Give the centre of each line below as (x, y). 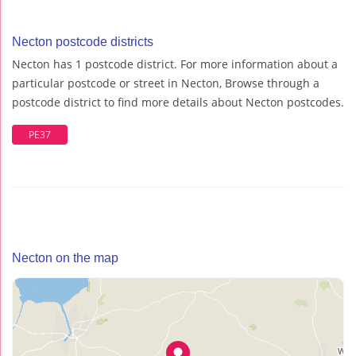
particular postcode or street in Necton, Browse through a (166, 83)
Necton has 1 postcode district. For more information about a (175, 64)
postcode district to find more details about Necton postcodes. (178, 103)
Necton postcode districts (83, 42)
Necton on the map (65, 258)
